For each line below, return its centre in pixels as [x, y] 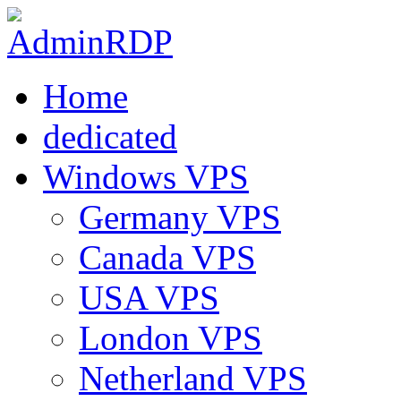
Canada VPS [167, 257]
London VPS [171, 338]
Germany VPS [180, 217]
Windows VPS [146, 177]
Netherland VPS [193, 378]
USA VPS [149, 298]
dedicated [110, 137]
